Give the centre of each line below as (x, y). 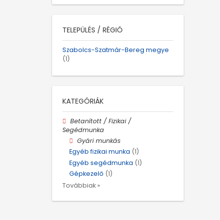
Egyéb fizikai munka (100, 152)
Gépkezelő (86, 173)
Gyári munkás (99, 141)
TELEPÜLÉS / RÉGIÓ (93, 30)
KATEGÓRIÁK (83, 101)
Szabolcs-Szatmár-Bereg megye (116, 50)
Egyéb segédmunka (101, 163)
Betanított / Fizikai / (101, 121)
